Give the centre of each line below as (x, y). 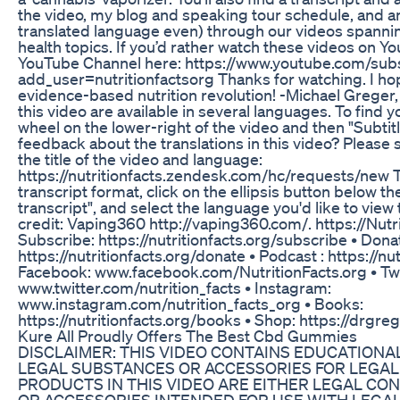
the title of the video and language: (140, 158)
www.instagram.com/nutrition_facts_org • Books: (191, 303)
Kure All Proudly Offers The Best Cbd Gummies (187, 335)
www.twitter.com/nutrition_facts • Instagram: (175, 287)
